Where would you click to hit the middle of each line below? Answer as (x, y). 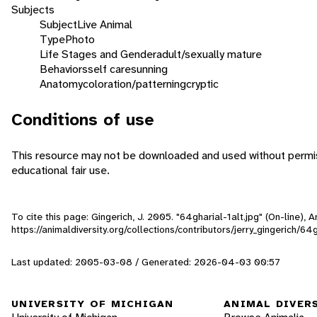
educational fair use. (60, 170)
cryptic (202, 83)
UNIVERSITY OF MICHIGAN (93, 304)
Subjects (33, 9)
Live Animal (105, 24)
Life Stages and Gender (98, 54)
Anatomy (61, 83)
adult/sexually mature (209, 54)
